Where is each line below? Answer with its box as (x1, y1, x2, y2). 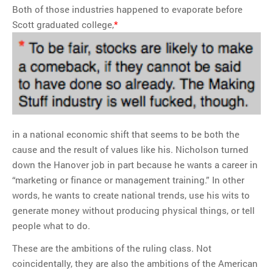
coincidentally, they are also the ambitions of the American (12, 257, 258, 270)
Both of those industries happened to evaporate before (12, 3, 243, 16)
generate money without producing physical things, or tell (12, 204, 255, 216)
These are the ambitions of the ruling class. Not (12, 242, 211, 255)
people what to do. (12, 219, 90, 232)
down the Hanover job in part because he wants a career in (12, 158, 258, 171)
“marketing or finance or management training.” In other (12, 173, 244, 186)
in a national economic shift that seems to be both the (12, 127, 239, 140)
